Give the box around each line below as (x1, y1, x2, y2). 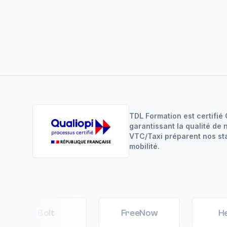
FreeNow (86, 207, 123, 218)
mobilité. (129, 141, 160, 150)
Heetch (182, 207, 212, 218)
